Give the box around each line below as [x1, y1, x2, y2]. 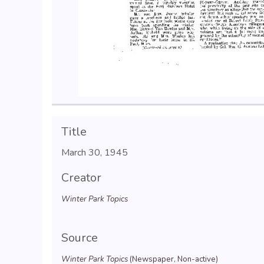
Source [61, 230, 98, 246]
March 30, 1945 [61, 146, 128, 159]
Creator [61, 170, 101, 186]
